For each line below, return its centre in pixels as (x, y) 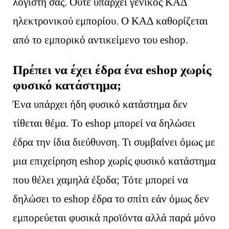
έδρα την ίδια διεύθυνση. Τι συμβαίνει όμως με (114, 142)
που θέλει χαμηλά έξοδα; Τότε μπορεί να (101, 180)
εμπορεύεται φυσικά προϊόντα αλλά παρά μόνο (114, 217)
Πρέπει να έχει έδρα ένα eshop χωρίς (112, 70)
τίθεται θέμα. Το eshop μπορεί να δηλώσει (104, 123)
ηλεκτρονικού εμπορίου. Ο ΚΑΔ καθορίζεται (111, 21)
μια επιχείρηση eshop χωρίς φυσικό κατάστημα (114, 161)
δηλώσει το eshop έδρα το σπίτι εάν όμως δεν (111, 199)
